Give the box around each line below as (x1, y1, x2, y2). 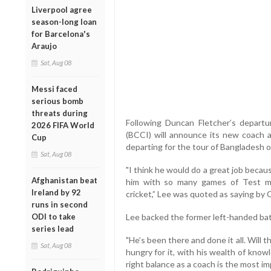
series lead (31, 223, 74, 233)
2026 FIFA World (31, 120, 94, 130)
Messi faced (31, 83, 77, 94)
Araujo (31, 41, 57, 51)
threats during (31, 108, 88, 118)
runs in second (31, 199, 88, 209)
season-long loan (31, 16, 97, 27)
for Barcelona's (31, 28, 90, 39)
